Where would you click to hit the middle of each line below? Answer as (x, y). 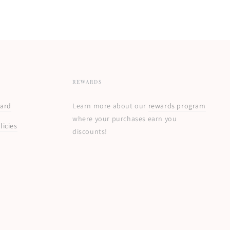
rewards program (177, 106)
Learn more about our (110, 106)
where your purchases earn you (125, 118)
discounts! (90, 131)
